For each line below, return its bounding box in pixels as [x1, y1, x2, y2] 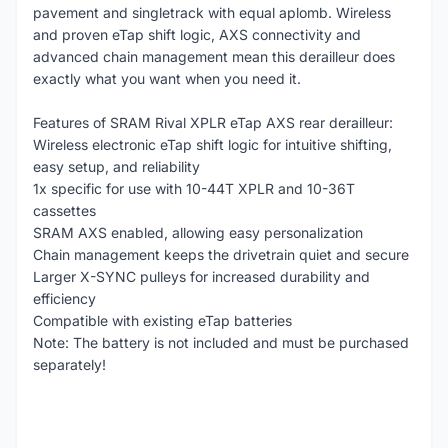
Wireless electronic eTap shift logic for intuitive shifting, [33, 136, 392, 153]
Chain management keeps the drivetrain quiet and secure [33, 246, 409, 263]
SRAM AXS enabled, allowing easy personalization [33, 224, 363, 241]
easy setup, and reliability [33, 158, 200, 175]
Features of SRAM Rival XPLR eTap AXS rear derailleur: [33, 114, 393, 131]
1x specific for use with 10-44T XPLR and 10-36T [33, 180, 355, 197]
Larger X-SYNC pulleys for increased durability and [33, 268, 370, 285]
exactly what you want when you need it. [33, 70, 301, 87]
